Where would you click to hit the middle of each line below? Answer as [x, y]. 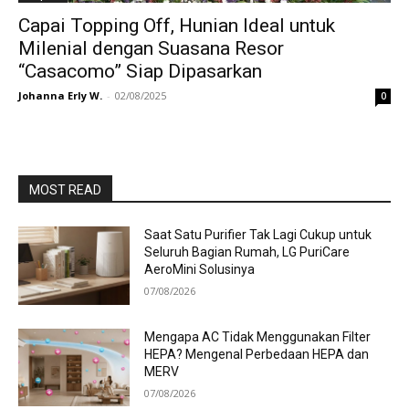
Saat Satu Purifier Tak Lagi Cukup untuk [258, 235]
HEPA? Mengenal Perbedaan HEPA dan [257, 354]
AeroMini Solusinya [200, 269]
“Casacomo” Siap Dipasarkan [140, 71]
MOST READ [65, 190]
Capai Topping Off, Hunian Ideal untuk [177, 26]
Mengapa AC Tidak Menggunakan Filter [258, 336]
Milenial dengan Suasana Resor [151, 48]
